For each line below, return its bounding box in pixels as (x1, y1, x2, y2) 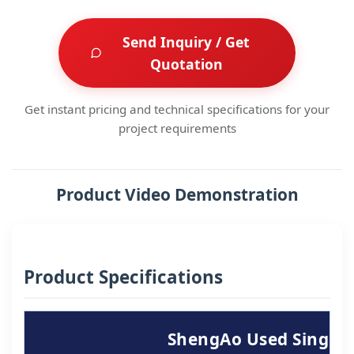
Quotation (149, 55, 223, 73)
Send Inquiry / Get (122, 32, 250, 51)
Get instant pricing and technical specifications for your (24, 101, 330, 117)
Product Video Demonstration (55, 183, 299, 205)
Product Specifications (24, 265, 223, 289)
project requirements (118, 120, 236, 136)
